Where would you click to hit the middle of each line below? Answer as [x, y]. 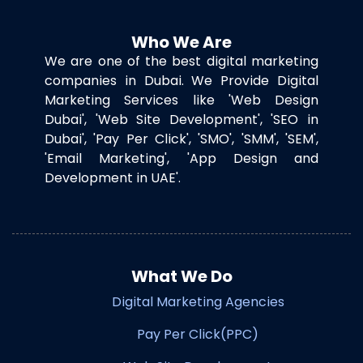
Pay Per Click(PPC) [198, 335]
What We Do [181, 277]
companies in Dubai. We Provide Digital [181, 81]
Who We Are [181, 43]
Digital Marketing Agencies [198, 302]
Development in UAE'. [113, 178]
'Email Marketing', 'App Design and [181, 159]
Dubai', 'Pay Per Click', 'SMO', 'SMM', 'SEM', [181, 139]
